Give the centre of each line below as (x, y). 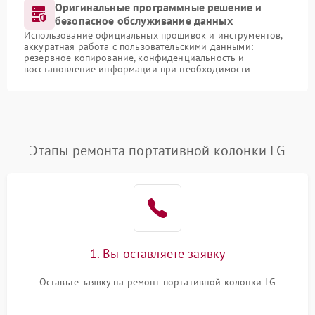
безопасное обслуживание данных (144, 20)
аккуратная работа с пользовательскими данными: (139, 46)
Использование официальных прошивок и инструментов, (153, 35)
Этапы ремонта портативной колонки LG (157, 150)
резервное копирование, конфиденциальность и (134, 58)
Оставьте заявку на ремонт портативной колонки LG (157, 282)
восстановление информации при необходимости (137, 69)
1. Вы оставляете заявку (157, 253)
